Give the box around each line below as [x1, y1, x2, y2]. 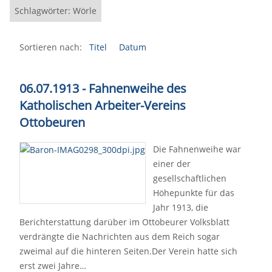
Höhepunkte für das [153, 187, 234, 199]
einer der [153, 158, 191, 169]
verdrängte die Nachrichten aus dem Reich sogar [19, 231, 220, 242]
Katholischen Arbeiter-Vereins [19, 97, 186, 114]
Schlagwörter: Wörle [15, 5, 97, 16]
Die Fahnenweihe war [153, 143, 241, 155]
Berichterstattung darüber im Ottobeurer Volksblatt [19, 216, 229, 228]
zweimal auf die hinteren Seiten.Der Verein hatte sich [19, 245, 237, 257]
